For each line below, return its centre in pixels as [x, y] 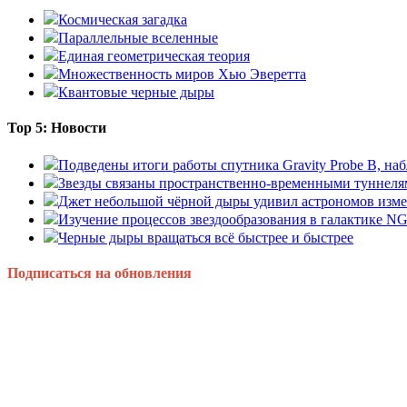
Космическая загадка [123, 19]
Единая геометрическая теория [154, 55]
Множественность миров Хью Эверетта [182, 74]
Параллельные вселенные [138, 37]
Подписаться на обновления [99, 273]
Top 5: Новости [57, 127]
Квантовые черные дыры [136, 92]
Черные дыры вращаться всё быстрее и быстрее [206, 238]
